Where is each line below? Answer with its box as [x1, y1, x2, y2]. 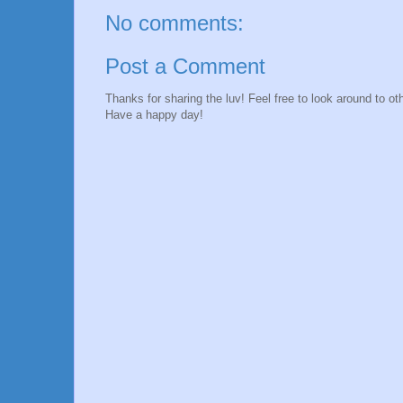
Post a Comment [105, 53, 265, 78]
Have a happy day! [105, 107, 203, 121]
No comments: [105, 11, 244, 36]
